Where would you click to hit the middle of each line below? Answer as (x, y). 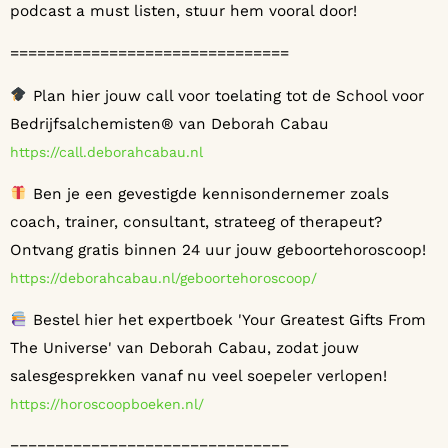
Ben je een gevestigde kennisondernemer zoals (208, 193)
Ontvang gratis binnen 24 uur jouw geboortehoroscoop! (218, 249)
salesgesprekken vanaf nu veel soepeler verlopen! (198, 376)
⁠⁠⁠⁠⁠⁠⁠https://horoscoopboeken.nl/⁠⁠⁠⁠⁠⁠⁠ (107, 404)
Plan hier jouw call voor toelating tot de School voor (225, 95)
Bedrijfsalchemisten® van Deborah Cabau (169, 123)
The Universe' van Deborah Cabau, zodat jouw (184, 348)
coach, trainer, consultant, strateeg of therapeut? (196, 221)
